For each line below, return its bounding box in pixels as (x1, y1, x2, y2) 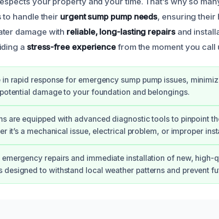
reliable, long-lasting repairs (66, 26, 175, 37)
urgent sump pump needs (60, 11, 158, 22)
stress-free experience (26, 42, 116, 52)
